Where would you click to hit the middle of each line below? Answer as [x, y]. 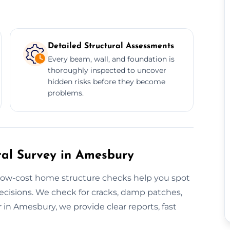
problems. [65, 93]
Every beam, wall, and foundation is [111, 59]
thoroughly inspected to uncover [107, 70]
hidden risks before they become [106, 81]
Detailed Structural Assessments [111, 46]
